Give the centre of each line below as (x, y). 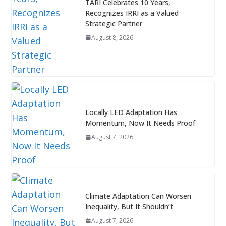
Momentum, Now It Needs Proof (140, 123)
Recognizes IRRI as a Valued (132, 13)
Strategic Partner (114, 23)
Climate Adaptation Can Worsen (138, 196)
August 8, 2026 (112, 37)
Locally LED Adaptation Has (131, 112)
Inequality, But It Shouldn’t (129, 207)
